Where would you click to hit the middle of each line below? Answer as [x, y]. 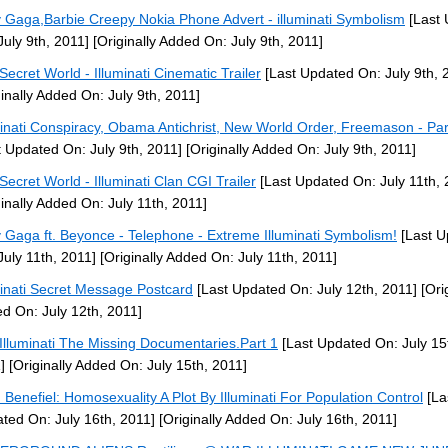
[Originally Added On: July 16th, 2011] [276, 419]
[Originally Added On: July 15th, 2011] [126, 365]
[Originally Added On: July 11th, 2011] [216, 257]
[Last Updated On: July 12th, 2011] [305, 289]
